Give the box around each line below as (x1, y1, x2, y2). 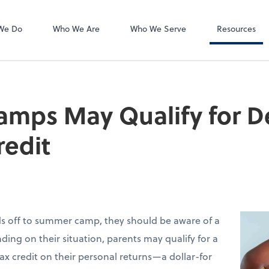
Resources (216, 22, 256, 35)
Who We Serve (130, 22, 186, 35)
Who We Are (52, 22, 100, 35)
